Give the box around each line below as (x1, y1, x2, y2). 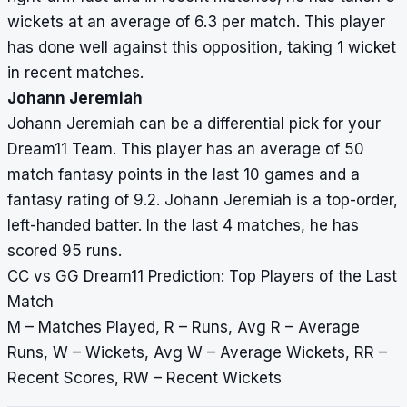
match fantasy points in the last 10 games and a (7, 165, 360, 184)
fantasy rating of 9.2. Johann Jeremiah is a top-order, (7, 191, 398, 210)
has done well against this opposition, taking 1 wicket (7, 38, 396, 57)
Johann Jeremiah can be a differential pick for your (7, 114, 381, 134)
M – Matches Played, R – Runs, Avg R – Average (7, 318, 360, 337)
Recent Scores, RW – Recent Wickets (7, 369, 282, 388)
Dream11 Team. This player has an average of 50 (7, 140, 364, 159)
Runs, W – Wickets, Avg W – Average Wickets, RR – (7, 343, 387, 362)
